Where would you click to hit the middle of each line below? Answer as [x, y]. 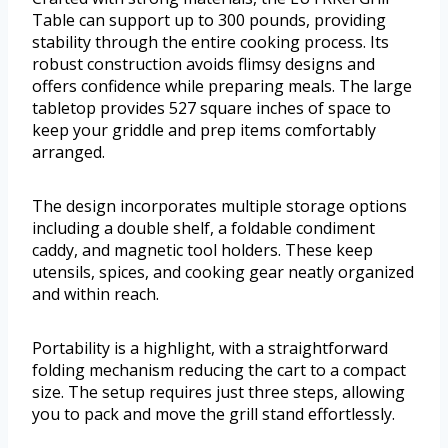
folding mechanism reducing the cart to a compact [219, 370]
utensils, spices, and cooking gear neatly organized [223, 272]
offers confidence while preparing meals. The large [222, 86]
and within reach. [95, 294]
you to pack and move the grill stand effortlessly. [213, 414]
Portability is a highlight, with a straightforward [210, 348]
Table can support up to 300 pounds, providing [209, 20]
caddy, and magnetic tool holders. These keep [202, 250]
